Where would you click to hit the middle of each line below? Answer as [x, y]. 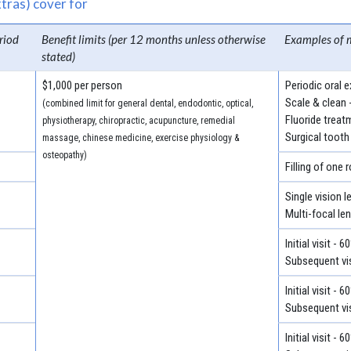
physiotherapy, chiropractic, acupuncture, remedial [138, 120]
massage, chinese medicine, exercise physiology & [140, 138]
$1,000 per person [82, 85]
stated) [58, 56]
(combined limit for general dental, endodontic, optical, [147, 103]
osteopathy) [64, 155]
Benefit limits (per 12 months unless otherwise [153, 39]
